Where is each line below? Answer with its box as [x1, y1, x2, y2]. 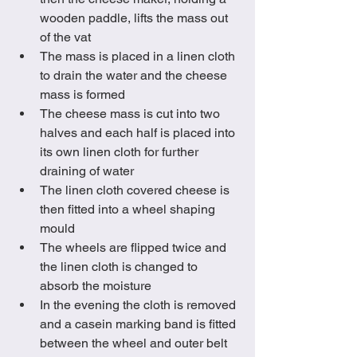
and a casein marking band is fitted [40, 316, 239, 332]
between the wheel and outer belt [40, 335, 227, 351]
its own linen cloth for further [40, 144, 202, 160]
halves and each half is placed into [40, 125, 238, 141]
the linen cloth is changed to [40, 259, 201, 275]
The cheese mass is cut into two [40, 106, 223, 122]
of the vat [40, 29, 97, 45]
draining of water [40, 163, 134, 179]
